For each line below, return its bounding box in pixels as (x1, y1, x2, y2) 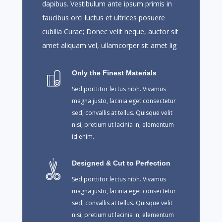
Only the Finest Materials (71, 69, 157, 77)
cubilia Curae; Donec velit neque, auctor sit (42, 27, 178, 37)
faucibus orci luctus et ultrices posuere (42, 13, 165, 23)
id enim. (71, 132, 94, 141)
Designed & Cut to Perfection (71, 159, 170, 167)
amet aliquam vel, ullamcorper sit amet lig (42, 41, 176, 51)
